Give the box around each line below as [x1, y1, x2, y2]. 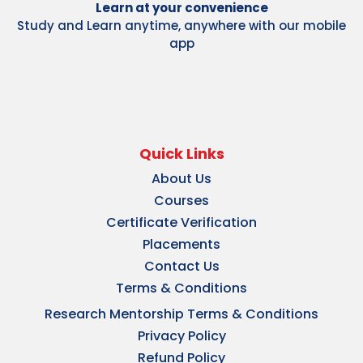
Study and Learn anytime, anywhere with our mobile [17, 17, 346, 35]
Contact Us [143, 257, 220, 276]
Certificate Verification [106, 213, 257, 233]
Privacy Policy [137, 327, 226, 346]
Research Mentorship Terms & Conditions [45, 305, 318, 324]
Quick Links [139, 143, 224, 164]
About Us [152, 169, 211, 189]
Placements [143, 235, 220, 254]
